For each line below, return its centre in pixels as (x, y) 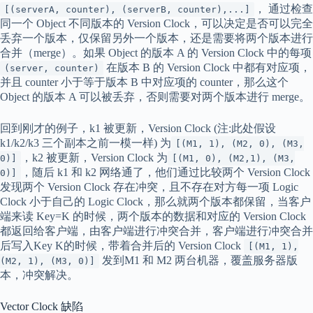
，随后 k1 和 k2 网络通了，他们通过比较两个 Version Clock (166, 172)
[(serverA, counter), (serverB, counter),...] (127, 9)
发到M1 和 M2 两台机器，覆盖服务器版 (198, 260)
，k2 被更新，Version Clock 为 (94, 157)
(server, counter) (52, 68)
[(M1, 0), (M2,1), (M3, (233, 158)
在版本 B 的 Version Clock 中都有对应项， (207, 67)
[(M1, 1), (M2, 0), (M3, (240, 143)
